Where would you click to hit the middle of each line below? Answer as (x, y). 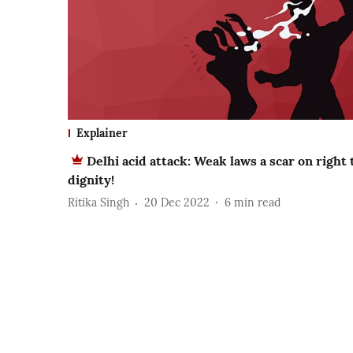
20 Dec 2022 (177, 203)
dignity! (91, 179)
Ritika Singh (98, 203)
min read (257, 203)
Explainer (102, 133)
